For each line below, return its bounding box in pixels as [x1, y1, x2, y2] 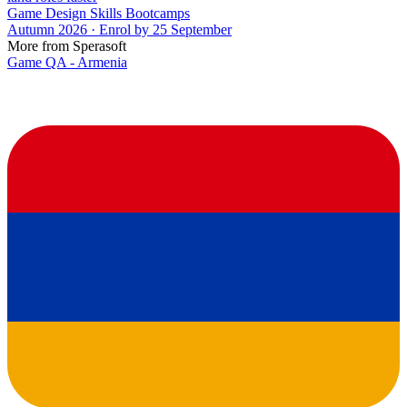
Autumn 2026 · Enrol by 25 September [7, 21, 232, 37]
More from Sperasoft [7, 37, 126, 54]
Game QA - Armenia [7, 54, 127, 70]
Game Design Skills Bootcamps [7, 5, 190, 21]
